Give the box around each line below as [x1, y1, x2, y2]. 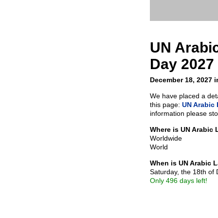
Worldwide [150, 134, 182, 142]
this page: [150, 100, 182, 109]
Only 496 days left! [150, 176, 207, 184]
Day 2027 [150, 55, 214, 72]
